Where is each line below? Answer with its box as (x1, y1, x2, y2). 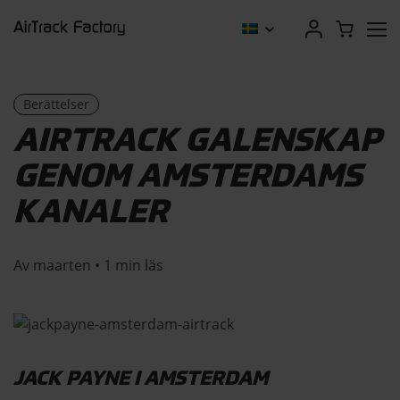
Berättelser (23, 96, 89, 112)
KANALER (13, 197, 168, 229)
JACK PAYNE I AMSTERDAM (13, 369, 268, 389)
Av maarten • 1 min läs (13, 255, 163, 275)
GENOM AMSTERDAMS (13, 162, 362, 194)
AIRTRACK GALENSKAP (13, 126, 381, 158)
